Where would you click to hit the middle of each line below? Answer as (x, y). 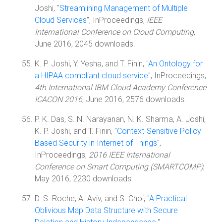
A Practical (168, 198)
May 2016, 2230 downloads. (84, 179)
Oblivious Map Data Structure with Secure (106, 210)
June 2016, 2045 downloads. (85, 44)
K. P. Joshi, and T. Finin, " (76, 131)
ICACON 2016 (58, 99)
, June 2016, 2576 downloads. (134, 99)
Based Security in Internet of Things (96, 143)
